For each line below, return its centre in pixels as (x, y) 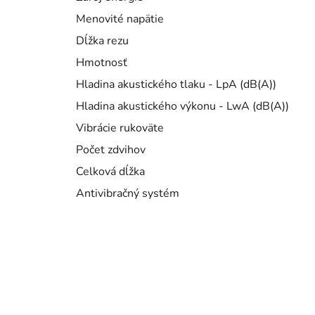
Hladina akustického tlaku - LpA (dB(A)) (176, 85)
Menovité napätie (120, 19)
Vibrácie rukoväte (120, 128)
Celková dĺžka (110, 172)
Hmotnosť (102, 63)
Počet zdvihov (111, 150)
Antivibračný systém (128, 194)
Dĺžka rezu (102, 41)
